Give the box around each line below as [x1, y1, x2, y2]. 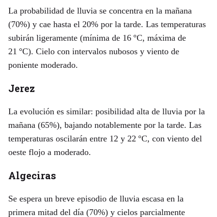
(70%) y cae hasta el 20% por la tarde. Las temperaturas [8, 19, 206, 29]
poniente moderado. [8, 60, 78, 70]
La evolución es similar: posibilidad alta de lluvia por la [8, 106, 205, 116]
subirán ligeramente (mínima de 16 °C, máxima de [8, 32, 186, 43]
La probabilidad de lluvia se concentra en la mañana [8, 5, 192, 15]
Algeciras [8, 169, 56, 182]
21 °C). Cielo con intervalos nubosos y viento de [8, 46, 179, 56]
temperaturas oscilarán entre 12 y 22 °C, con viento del [8, 133, 202, 143]
